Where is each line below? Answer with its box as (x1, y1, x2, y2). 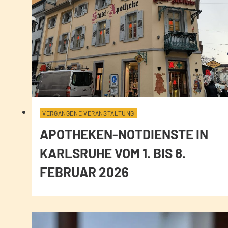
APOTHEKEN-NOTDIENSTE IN (40, 126, 208, 142)
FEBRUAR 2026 (40, 163, 129, 180)
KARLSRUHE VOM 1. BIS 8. (40, 145, 186, 161)
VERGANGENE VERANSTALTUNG (42, 109, 135, 117)
